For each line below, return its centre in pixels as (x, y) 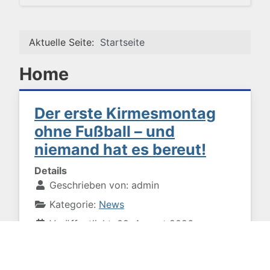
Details (51, 170)
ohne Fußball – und (105, 131)
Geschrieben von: (89, 185)
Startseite (122, 42)
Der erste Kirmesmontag (125, 113)
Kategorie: (73, 204)
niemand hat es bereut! (120, 149)
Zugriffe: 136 (78, 243)
